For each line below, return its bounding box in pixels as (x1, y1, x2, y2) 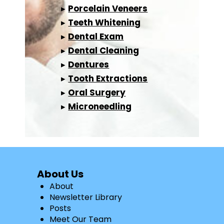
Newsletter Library (49, 191, 122, 203)
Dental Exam (68, 30, 124, 43)
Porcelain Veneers (68, 2, 148, 15)
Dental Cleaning (68, 44, 139, 57)
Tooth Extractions (68, 72, 148, 85)
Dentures (68, 58, 109, 71)
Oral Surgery (68, 86, 126, 99)
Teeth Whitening (68, 16, 141, 29)
